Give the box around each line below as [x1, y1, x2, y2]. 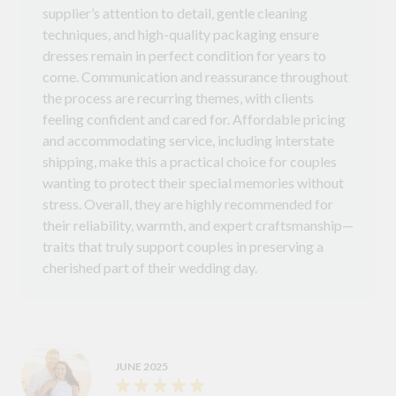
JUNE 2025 [115, 359, 168, 373]
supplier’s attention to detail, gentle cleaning [42, 4, 308, 21]
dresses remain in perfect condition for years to [42, 46, 326, 64]
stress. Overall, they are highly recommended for [42, 194, 333, 212]
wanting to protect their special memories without [42, 173, 344, 191]
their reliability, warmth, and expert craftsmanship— [42, 216, 354, 233]
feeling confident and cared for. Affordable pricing [42, 110, 346, 127]
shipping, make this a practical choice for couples [42, 152, 337, 170]
